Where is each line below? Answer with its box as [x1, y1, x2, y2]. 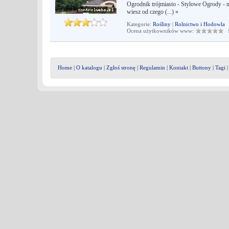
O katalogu [76, 64, 102, 71]
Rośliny [153, 21, 171, 27]
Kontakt [169, 64, 188, 71]
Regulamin [140, 64, 165, 71]
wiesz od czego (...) [127, 8, 175, 15]
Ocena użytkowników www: [127, 28, 195, 34]
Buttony [192, 64, 211, 71]
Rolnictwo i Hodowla [175, 21, 225, 27]
